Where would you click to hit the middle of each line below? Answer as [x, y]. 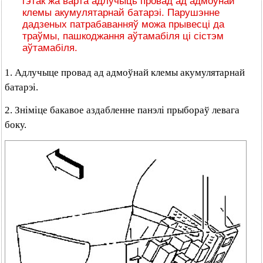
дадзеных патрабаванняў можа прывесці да [123, 24]
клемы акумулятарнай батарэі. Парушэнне [121, 13]
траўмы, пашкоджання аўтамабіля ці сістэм [123, 36]
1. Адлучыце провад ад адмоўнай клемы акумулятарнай [125, 73]
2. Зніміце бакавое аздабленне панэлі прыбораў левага [122, 110]
